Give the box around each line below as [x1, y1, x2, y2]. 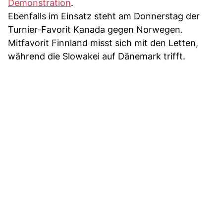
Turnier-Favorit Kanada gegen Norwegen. [8, 24, 183, 35]
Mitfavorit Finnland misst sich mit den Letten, [8, 38, 198, 49]
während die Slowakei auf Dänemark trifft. [8, 51, 185, 62]
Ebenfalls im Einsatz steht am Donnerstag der [8, 11, 200, 22]
